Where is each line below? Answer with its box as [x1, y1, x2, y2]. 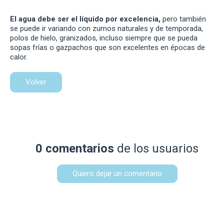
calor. [10, 52, 27, 62]
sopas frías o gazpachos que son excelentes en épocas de [10, 43, 205, 52]
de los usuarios [114, 141, 198, 156]
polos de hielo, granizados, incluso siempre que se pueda [10, 33, 197, 43]
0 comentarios [35, 141, 114, 156]
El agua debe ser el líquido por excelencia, [10, 14, 160, 24]
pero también [160, 14, 206, 24]
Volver [25, 77, 46, 87]
